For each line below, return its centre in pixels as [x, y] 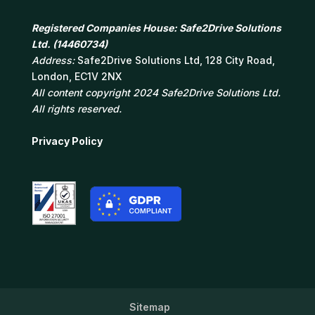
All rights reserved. [76, 108]
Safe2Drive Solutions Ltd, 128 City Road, [176, 60]
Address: [54, 60]
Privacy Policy [67, 141]
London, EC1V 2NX [76, 76]
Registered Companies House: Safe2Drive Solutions [156, 27]
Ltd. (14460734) [69, 44]
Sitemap [149, 307]
